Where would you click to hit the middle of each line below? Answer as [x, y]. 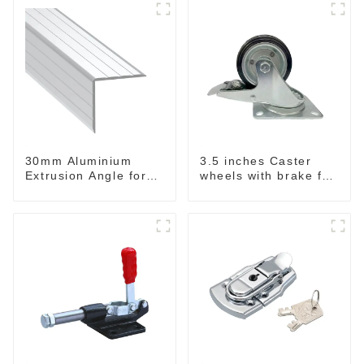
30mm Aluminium [78, 160]
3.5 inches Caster [256, 160]
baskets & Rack [248, 190]
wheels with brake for [267, 175]
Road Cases [63, 190]
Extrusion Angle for [86, 175]
